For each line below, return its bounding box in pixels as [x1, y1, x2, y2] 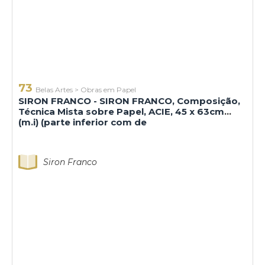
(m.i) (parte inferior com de [18, 117, 147, 128]
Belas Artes [35, 85, 73, 95]
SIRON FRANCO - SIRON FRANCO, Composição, [18, 95, 240, 107]
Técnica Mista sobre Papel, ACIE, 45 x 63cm [18, 106, 224, 118]
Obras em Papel [80, 85, 136, 95]
